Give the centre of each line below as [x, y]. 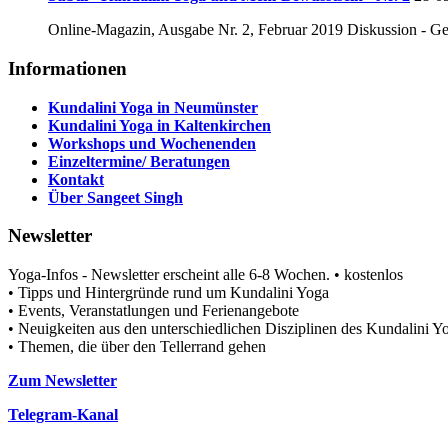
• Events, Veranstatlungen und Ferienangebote [153, 310]
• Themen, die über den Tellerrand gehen [137, 346]
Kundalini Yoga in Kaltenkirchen [159, 125]
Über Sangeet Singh [115, 197]
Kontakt [76, 179]
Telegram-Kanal [63, 414]
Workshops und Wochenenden [152, 143]
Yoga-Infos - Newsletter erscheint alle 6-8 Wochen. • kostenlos [205, 274]
